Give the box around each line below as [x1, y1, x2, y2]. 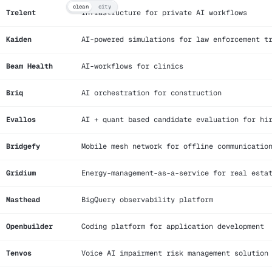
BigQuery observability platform [81, 194, 213, 205]
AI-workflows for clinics [81, 61, 183, 71]
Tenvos [6, 248, 32, 258]
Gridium [6, 168, 36, 178]
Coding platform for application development [81, 221, 264, 231]
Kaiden [6, 34, 32, 44]
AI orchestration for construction [81, 87, 222, 98]
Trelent [6, 7, 36, 18]
